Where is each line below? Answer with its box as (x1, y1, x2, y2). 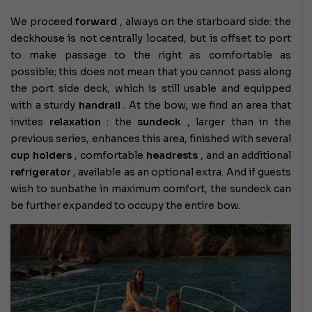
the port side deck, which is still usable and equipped (10, 81, 291, 95)
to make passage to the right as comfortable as (10, 48, 291, 61)
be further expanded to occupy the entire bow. (10, 198, 240, 212)
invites (10, 115, 49, 128)
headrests (146, 148, 198, 162)
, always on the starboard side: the (116, 15, 292, 28)
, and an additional (198, 148, 291, 162)
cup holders (10, 148, 72, 162)
